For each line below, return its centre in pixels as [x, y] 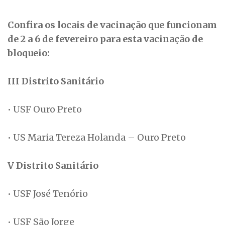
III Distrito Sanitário [56, 81]
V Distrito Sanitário [53, 166]
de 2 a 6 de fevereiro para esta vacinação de [105, 39]
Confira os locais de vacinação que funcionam [112, 25]
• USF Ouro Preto [45, 109]
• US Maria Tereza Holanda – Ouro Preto [97, 138]
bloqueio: [29, 53]
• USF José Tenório [48, 194]
